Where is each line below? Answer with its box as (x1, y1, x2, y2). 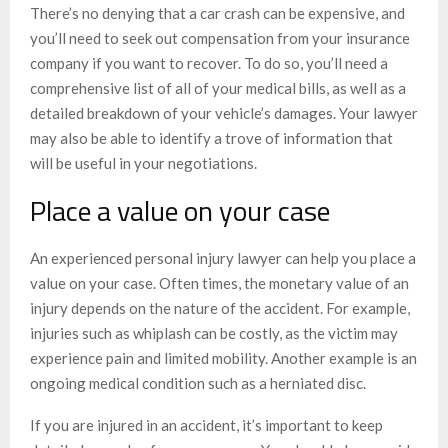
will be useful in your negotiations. (30, 154, 257, 173)
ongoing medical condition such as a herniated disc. (30, 374, 366, 393)
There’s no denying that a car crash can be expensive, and (30, 4, 405, 23)
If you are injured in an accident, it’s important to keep (30, 416, 383, 435)
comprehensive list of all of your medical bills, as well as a (30, 79, 406, 98)
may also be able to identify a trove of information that (30, 129, 393, 148)
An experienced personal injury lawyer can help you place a (30, 249, 416, 268)
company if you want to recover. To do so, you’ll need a (30, 54, 388, 73)
